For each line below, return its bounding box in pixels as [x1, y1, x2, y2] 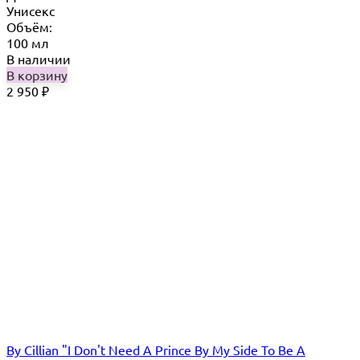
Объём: [6, 18, 52, 35]
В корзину [6, 66, 67, 83]
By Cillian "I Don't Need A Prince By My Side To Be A [6, 341, 305, 358]
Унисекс [6, 2, 55, 18]
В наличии [6, 50, 71, 67]
